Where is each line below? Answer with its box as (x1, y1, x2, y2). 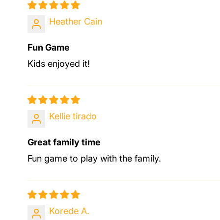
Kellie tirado (49, 110, 97, 121)
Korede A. (49, 205, 89, 216)
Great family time (27, 137, 101, 147)
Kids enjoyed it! (27, 58, 90, 69)
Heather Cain (49, 16, 102, 27)
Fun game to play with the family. (27, 153, 161, 164)
